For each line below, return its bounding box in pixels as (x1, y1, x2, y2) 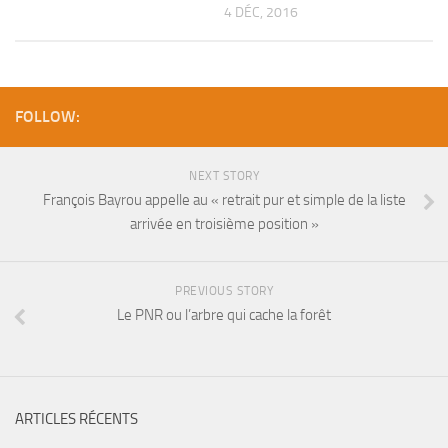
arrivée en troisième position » (129, 214, 319, 233)
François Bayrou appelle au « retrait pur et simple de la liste (42, 190, 406, 209)
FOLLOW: (15, 106, 80, 126)
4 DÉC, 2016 (224, 4, 298, 22)
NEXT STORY (189, 168, 259, 183)
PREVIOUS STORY (175, 283, 273, 298)
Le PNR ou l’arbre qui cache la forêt (117, 305, 331, 324)
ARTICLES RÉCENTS (15, 409, 138, 428)
